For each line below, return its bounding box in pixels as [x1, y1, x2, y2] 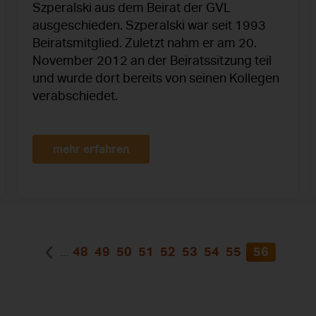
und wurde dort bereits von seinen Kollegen [32, 71, 279, 87]
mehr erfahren [53, 142, 129, 157]
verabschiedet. [32, 88, 118, 104]
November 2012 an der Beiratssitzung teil [32, 53, 272, 69]
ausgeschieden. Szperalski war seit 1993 [32, 18, 266, 34]
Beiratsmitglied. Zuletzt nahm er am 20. [32, 35, 257, 51]
